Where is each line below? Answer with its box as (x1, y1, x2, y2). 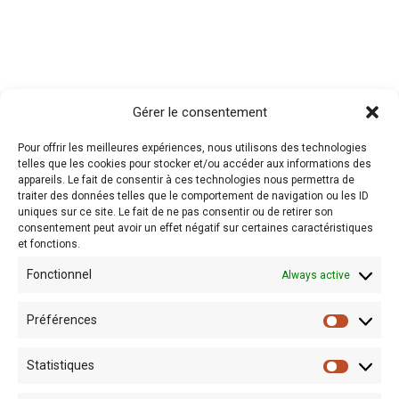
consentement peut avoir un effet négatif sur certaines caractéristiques (18, 222, 373, 234)
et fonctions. (18, 238, 80, 250)
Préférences (27, 313, 97, 327)
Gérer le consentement (132, 104, 267, 120)
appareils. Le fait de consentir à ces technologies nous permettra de (18, 174, 354, 186)
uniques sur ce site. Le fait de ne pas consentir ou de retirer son (18, 206, 333, 218)
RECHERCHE (36, 141, 113, 162)
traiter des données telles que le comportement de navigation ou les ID (18, 190, 369, 202)
